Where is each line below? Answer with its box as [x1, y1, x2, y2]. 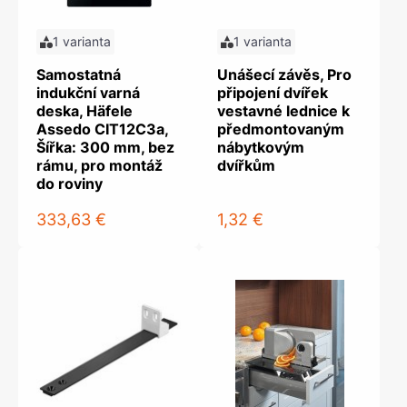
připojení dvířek [217, 84, 328, 102]
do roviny [36, 174, 103, 193]
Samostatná [36, 65, 121, 84]
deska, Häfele [36, 102, 133, 120]
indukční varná [36, 84, 140, 102]
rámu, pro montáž [36, 156, 163, 174]
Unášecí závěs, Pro [217, 65, 352, 84]
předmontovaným [217, 120, 344, 138]
